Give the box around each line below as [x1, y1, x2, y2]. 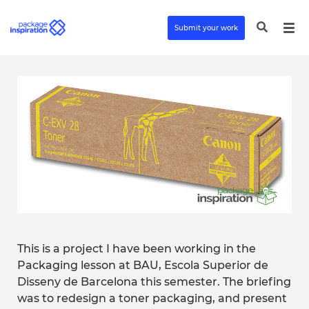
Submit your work [175, 23, 238, 32]
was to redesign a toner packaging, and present [17, 292, 287, 305]
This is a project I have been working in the [17, 242, 256, 255]
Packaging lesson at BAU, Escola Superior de [17, 259, 268, 272]
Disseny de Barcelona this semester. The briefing [17, 275, 291, 288]
